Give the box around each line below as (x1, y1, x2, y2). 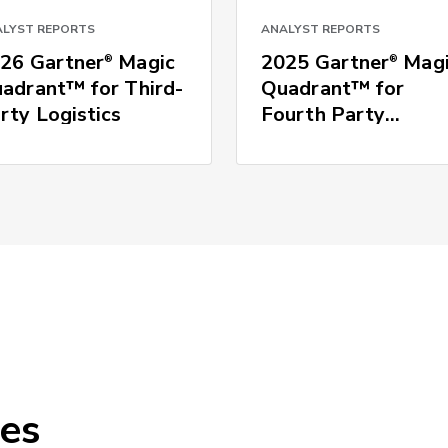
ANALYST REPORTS (261, 20, 381, 37)
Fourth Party (261, 100, 386, 128)
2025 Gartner (261, 48, 390, 76)
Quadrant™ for (261, 74, 405, 102)
